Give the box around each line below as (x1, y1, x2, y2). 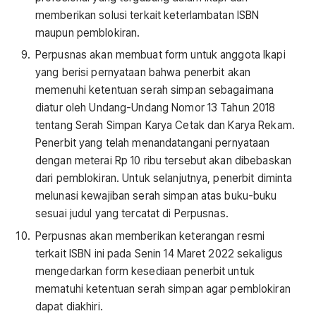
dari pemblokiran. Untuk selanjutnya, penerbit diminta (35, 171, 293, 186)
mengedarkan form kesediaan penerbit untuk (35, 264, 255, 278)
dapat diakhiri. (35, 299, 103, 313)
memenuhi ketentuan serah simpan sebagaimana (35, 83, 274, 97)
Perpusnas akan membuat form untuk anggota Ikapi (35, 48, 286, 62)
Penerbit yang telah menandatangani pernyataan (35, 136, 270, 150)
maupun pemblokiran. (35, 25, 140, 39)
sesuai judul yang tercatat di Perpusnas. (35, 207, 229, 221)
